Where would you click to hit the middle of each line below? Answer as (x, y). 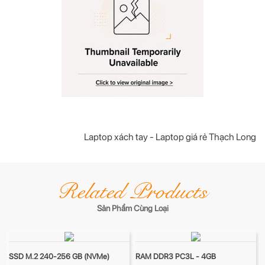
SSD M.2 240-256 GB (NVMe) (59, 257)
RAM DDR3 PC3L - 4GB (176, 257)
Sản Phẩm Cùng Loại (132, 209)
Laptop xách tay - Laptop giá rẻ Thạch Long (170, 137)
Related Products (132, 192)
